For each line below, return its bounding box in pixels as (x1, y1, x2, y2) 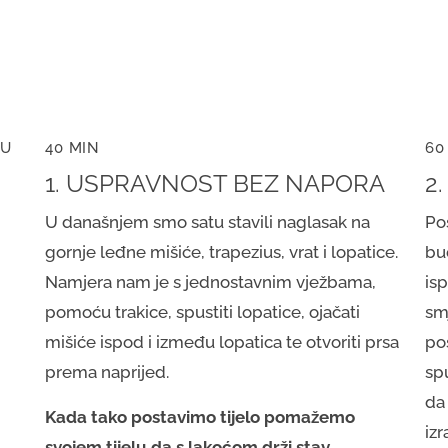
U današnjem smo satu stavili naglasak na (45, 212, 371, 233)
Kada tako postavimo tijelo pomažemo (45, 407, 356, 428)
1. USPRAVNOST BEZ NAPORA (45, 169, 386, 199)
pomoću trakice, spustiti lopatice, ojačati (45, 302, 361, 323)
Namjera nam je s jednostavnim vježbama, (45, 272, 377, 293)
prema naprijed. (45, 362, 170, 383)
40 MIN (45, 139, 100, 158)
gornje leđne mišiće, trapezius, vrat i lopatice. (45, 242, 399, 263)
